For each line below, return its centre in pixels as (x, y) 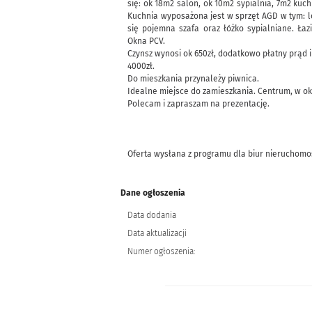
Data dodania (152, 215)
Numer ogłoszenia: (161, 251)
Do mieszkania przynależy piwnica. (193, 79)
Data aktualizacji (157, 233)
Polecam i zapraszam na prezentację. (198, 104)
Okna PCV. (146, 41)
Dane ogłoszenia (153, 193)
